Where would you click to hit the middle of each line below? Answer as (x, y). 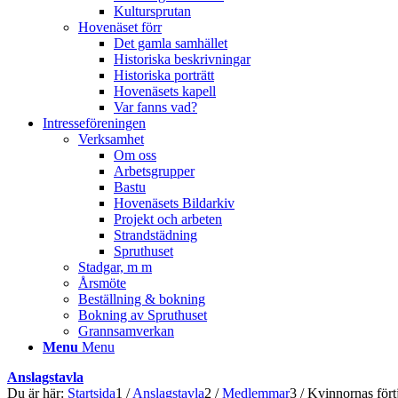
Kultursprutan (152, 11)
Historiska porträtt (164, 75)
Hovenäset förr (120, 27)
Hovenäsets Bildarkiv (174, 203)
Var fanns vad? (155, 107)
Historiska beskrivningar (182, 59)
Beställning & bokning (142, 299)
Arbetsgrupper (154, 171)
